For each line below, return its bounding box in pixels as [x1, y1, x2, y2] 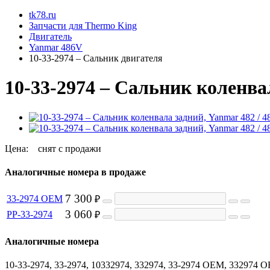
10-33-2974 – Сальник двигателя [29, 53, 162, 63]
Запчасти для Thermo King [29, 20, 137, 31]
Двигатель [29, 31, 72, 42]
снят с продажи [38, 143, 101, 154]
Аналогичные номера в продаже [5, 167, 146, 178]
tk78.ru [29, 10, 56, 20]
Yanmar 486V [29, 42, 83, 52]
